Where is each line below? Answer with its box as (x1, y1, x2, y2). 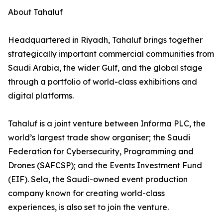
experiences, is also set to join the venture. (8, 202, 169, 213)
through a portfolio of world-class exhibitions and (8, 77, 197, 87)
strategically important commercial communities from (8, 49, 214, 59)
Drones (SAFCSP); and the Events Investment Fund (8, 160, 202, 171)
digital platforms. (8, 91, 74, 101)
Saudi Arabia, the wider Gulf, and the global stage (8, 63, 203, 73)
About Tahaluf (8, 7, 63, 17)
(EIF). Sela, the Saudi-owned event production (8, 174, 188, 185)
